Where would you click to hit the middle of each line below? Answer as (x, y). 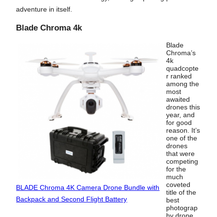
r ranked (179, 76)
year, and (181, 115)
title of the (181, 192)
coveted (178, 184)
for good (179, 122)
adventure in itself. (44, 9)
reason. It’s (183, 130)
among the (183, 84)
